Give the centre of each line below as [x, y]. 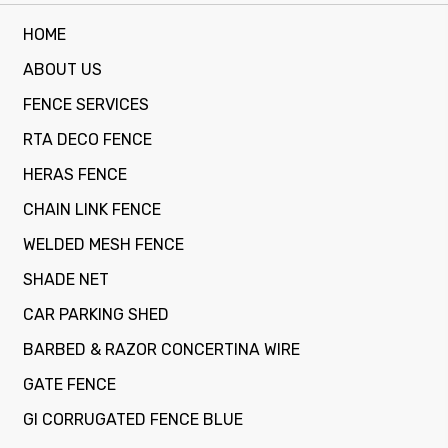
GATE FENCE [69, 384]
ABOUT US [62, 69]
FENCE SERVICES [86, 104]
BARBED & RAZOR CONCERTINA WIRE [161, 349]
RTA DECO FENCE [87, 139]
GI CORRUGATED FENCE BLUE [133, 419]
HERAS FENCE [75, 174]
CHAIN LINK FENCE [92, 209]
